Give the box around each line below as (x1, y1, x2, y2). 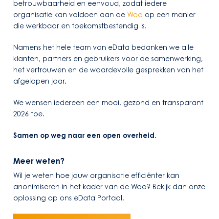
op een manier (142, 10, 196, 19)
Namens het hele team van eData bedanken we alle (13, 43, 194, 52)
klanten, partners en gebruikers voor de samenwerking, (13, 54, 203, 63)
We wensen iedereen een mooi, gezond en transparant (13, 98, 203, 107)
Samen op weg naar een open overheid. (13, 131, 156, 140)
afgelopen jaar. (13, 77, 66, 86)
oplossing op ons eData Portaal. (13, 194, 124, 202)
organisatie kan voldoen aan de (13, 10, 127, 19)
